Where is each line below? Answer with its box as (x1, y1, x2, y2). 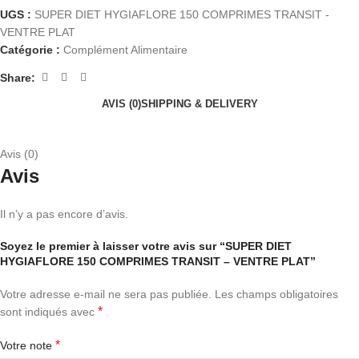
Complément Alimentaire (63, 43, 188, 56)
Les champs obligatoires (215, 288, 338, 301)
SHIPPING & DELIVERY (140, 98, 258, 110)
